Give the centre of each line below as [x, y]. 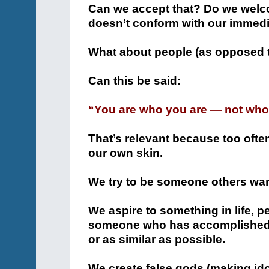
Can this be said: [134, 81]
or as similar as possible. [157, 239]
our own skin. [125, 153]
